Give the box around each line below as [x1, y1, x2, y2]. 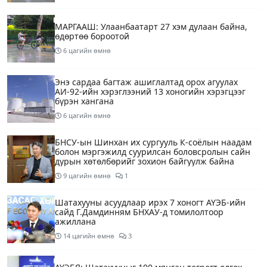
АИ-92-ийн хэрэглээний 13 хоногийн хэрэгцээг [55, 86, 246, 98]
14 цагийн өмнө [63, 231, 114, 241]
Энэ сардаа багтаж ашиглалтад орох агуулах [55, 76, 238, 88]
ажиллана [55, 216, 96, 228]
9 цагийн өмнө [63, 171, 111, 181]
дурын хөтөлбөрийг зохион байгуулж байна [55, 156, 234, 167]
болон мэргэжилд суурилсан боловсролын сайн [55, 146, 250, 158]
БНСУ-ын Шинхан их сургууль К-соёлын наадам [55, 136, 252, 148]
